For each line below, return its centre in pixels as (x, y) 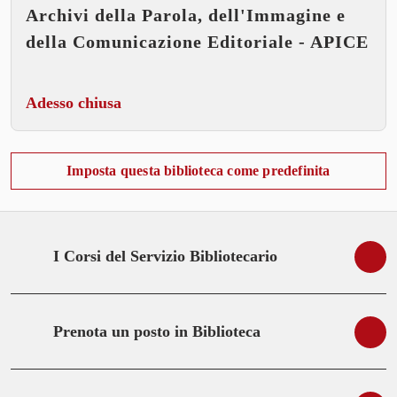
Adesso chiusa (74, 103)
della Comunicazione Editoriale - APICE (197, 42)
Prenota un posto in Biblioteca (157, 332)
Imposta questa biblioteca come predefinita (198, 171)
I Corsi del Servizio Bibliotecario (165, 257)
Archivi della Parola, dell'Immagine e (186, 16)
